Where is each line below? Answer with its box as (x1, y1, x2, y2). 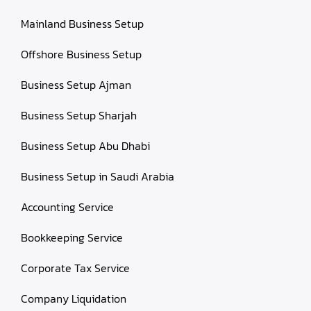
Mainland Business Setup (21, 15, 144, 32)
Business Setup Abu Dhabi (21, 137, 150, 154)
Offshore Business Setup (21, 46, 142, 62)
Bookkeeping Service (21, 229, 123, 246)
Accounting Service (21, 199, 114, 215)
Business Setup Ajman (21, 76, 131, 93)
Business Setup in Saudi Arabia (21, 168, 174, 185)
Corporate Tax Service (21, 260, 130, 276)
